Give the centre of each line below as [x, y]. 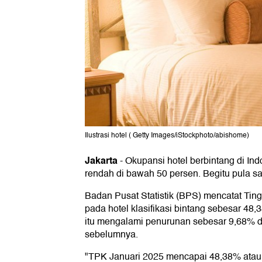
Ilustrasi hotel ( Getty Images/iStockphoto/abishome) [167, 136]
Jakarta [101, 161]
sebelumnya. [111, 235]
